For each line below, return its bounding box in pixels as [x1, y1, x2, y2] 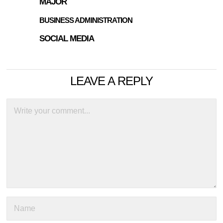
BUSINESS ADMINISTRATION [39, 16, 133, 25]
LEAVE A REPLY [70, 74, 153, 88]
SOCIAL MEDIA [39, 34, 95, 44]
